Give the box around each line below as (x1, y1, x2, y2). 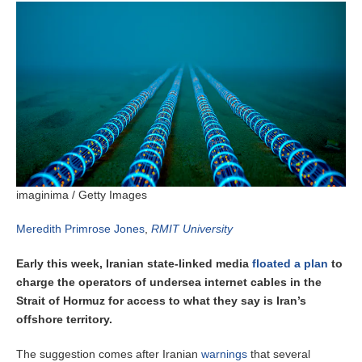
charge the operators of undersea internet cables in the (16, 276, 322, 289)
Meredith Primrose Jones (16, 222, 145, 236)
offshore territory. (16, 313, 112, 326)
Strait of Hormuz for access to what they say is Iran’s (16, 294, 306, 308)
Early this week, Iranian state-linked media (16, 257, 252, 271)
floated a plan (252, 257, 328, 271)
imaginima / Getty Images (16, 188, 147, 202)
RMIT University (151, 222, 233, 236)
